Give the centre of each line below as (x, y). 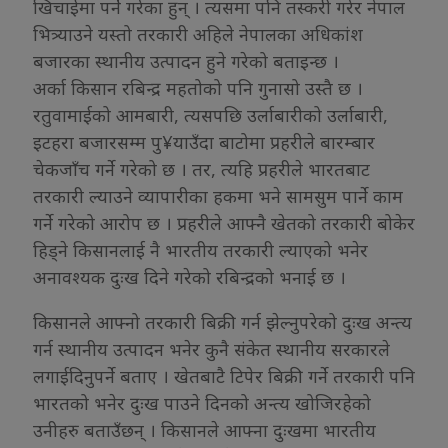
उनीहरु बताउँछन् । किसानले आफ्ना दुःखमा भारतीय (204, 429)
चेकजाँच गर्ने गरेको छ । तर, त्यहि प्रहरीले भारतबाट (201, 168)
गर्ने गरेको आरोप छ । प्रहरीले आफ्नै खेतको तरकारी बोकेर (224, 222)
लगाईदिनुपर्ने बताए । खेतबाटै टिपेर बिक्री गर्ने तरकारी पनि (224, 375)
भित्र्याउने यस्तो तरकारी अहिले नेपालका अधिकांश (198, 33)
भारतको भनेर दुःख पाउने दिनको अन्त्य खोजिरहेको (202, 402)
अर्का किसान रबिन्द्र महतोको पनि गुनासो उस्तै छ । (198, 87)
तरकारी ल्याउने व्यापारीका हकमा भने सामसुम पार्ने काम (218, 195)
